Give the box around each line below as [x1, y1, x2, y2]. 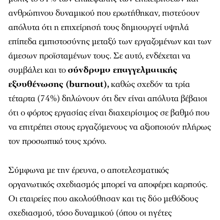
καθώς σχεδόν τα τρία [109, 79, 190, 90]
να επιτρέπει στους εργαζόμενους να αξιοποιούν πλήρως [8, 121, 211, 133]
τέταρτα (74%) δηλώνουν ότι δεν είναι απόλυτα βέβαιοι [8, 93, 207, 104]
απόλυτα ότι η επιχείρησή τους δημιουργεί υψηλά [8, 22, 189, 33]
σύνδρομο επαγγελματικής [68, 64, 177, 76]
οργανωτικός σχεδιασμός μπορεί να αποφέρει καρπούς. [8, 179, 208, 190]
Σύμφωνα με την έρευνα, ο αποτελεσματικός [8, 165, 169, 176]
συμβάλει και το [8, 64, 68, 76]
